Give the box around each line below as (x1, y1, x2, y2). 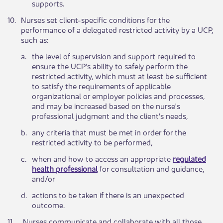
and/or (32, 172, 55, 184)
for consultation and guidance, (98, 162, 204, 174)
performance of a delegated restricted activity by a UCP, (21, 23, 213, 35)
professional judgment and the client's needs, (32, 110, 188, 121)
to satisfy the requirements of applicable (32, 80, 171, 92)
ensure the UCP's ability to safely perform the (32, 60, 188, 72)
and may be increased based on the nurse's (32, 100, 180, 111)
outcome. (32, 199, 65, 211)
